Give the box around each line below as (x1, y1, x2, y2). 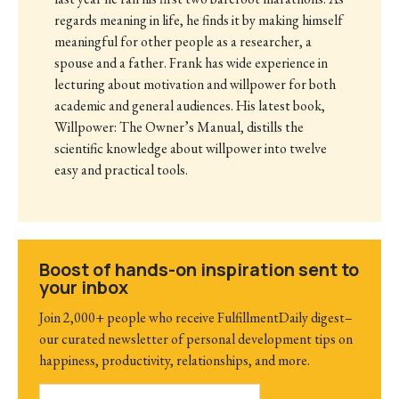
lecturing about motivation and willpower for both (53, 75, 336, 94)
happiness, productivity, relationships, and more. (39, 350, 310, 370)
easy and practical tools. (53, 160, 188, 180)
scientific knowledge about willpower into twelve (53, 139, 327, 159)
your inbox (39, 274, 128, 299)
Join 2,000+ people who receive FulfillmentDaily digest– (39, 307, 353, 327)
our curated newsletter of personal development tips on (39, 329, 353, 348)
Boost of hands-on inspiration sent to (39, 256, 359, 281)
